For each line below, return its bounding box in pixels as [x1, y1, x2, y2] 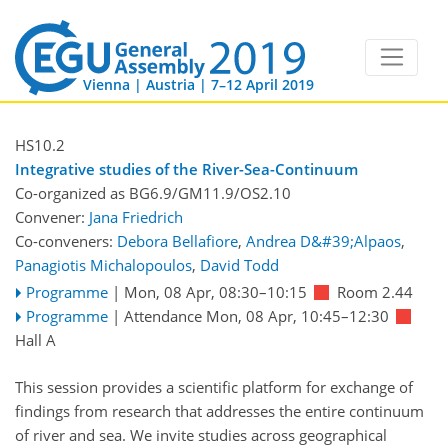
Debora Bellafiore [117, 231, 238, 252]
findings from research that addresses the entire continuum [15, 400, 424, 421]
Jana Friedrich [89, 207, 183, 228]
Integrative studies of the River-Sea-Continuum [15, 159, 358, 180]
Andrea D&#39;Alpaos [246, 231, 401, 252]
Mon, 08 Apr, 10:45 [205, 306, 341, 327]
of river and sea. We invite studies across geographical [15, 424, 387, 445]
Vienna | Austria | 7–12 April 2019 [82, 75, 314, 94]
